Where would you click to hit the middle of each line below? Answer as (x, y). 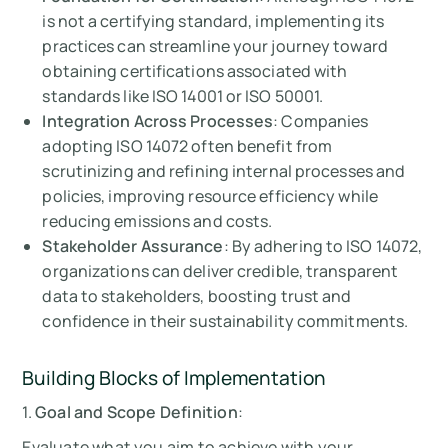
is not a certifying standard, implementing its (213, 21)
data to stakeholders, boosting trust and (197, 296)
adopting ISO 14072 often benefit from (187, 146)
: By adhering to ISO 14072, (323, 246)
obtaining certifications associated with (195, 71)
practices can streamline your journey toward (215, 46)
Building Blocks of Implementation (174, 378)
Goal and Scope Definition (136, 412)
